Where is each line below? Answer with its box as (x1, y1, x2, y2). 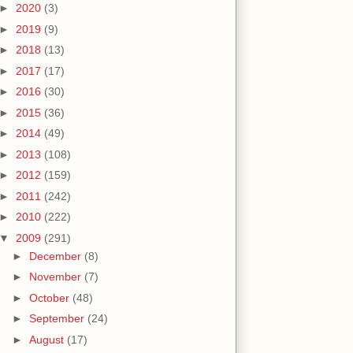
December (28, 249, 84, 262)
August (28, 333, 67, 346)
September (28, 312, 87, 325)
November (28, 270, 84, 284)
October (28, 291, 72, 304)
